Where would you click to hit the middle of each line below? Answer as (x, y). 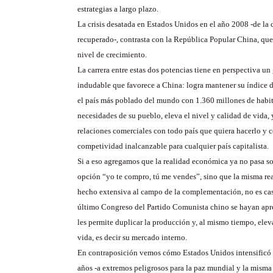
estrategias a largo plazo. (118, 9)
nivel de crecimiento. (112, 55)
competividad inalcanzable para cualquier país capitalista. (173, 146)
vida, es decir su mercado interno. (132, 237)
